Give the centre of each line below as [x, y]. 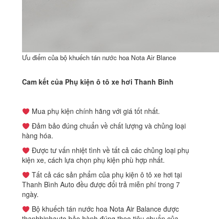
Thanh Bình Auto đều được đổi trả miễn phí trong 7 [101, 185]
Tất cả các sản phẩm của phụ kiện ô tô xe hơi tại [106, 175]
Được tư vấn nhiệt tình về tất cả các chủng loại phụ [109, 150]
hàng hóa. [38, 136]
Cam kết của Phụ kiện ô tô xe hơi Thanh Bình [98, 82]
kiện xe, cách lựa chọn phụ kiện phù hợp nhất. [93, 160]
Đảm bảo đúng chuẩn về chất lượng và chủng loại [108, 126]
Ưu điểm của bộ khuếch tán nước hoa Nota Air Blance [99, 58]
